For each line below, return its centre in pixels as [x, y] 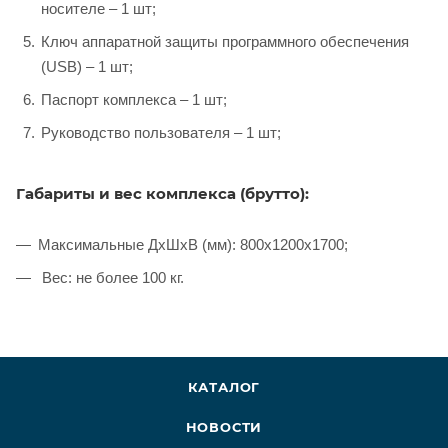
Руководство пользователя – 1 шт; [161, 132]
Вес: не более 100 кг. [111, 277]
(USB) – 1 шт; [87, 66]
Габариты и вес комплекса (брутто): [162, 193]
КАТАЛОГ [224, 386]
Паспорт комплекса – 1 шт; [134, 99]
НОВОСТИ [224, 426]
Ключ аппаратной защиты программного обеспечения [225, 41]
